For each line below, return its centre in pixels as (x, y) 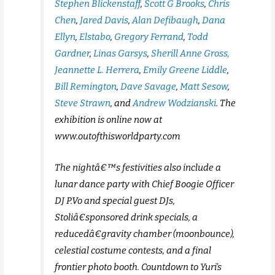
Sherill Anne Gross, (191, 54)
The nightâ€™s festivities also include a (138, 168)
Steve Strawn (83, 103)
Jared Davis (104, 21)
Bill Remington (86, 87)
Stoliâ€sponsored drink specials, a (126, 218)
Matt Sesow (204, 87)
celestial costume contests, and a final (133, 251)
